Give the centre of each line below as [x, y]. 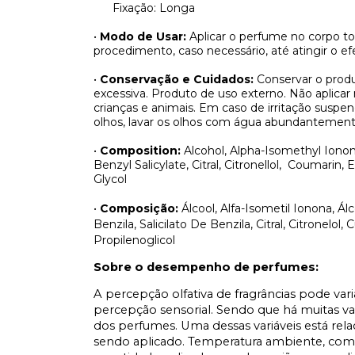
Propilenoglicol [134, 240]
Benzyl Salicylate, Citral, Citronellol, [187, 165]
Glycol [110, 179]
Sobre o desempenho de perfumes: [206, 267]
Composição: [141, 208]
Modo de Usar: [145, 36]
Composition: [142, 151]
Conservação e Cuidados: [178, 79]
